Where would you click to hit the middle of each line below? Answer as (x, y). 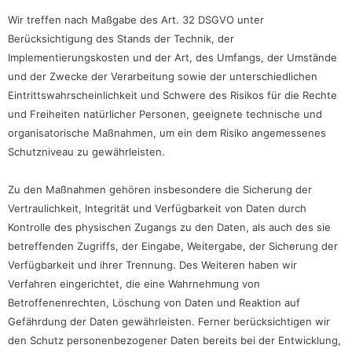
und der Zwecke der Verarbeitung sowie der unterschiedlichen (163, 76)
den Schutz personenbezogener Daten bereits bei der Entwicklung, (174, 340)
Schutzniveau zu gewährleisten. (86, 151)
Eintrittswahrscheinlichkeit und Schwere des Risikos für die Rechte (172, 95)
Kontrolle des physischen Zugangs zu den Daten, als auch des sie (169, 227)
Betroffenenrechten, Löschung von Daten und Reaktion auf (154, 302)
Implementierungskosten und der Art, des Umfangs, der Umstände (172, 57)
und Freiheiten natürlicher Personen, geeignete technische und (165, 114)
